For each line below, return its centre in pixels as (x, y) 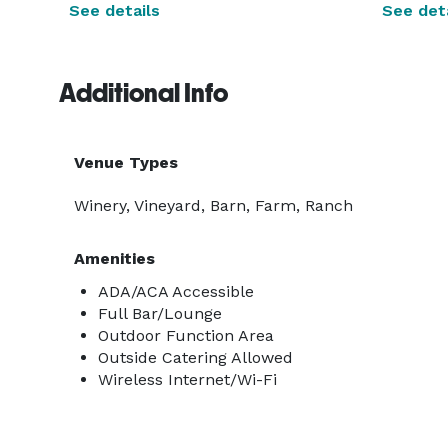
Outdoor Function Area (186, 335)
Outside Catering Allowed (195, 357)
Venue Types (126, 162)
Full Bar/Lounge (160, 313)
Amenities (114, 258)
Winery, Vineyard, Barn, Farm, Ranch (213, 205)
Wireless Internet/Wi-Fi (187, 379)
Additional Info (143, 93)
